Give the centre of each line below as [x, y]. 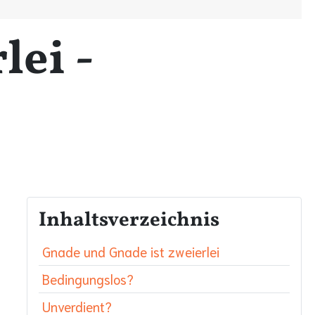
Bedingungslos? [88, 278]
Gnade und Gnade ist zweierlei [131, 251]
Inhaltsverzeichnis [129, 220]
